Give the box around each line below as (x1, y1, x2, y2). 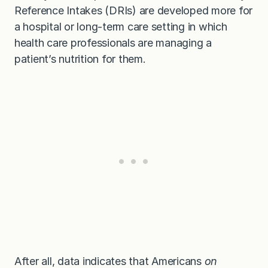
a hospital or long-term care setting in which (14, 20, 227, 33)
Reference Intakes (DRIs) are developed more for (14, 4, 253, 17)
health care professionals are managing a (14, 36, 212, 50)
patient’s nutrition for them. (14, 53, 146, 66)
